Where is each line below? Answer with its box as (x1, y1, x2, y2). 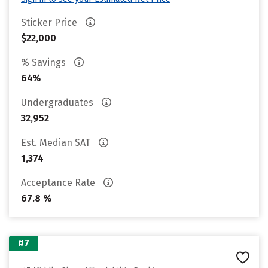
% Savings (21, 57, 68, 68)
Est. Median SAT (21, 137, 93, 148)
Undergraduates (21, 97, 96, 108)
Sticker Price (21, 17, 80, 28)
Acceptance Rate (21, 177, 98, 188)
